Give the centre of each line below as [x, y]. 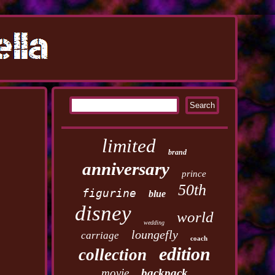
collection [112, 255]
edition [184, 254]
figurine [110, 193]
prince [194, 174]
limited [129, 146]
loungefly [155, 234]
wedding [154, 223]
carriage [100, 235]
